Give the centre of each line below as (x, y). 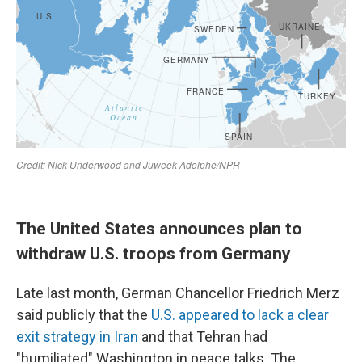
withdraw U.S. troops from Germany (154, 253)
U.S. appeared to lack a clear (240, 315)
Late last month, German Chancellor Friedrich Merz (178, 293)
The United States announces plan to (159, 228)
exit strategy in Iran (77, 337)
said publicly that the (84, 315)
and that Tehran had (203, 337)
